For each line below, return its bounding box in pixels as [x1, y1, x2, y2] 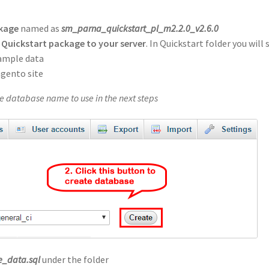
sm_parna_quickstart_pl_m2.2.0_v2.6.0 [61, 22, 219, 34]
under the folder [40, 253, 109, 266]
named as [19, 22, 62, 34]
